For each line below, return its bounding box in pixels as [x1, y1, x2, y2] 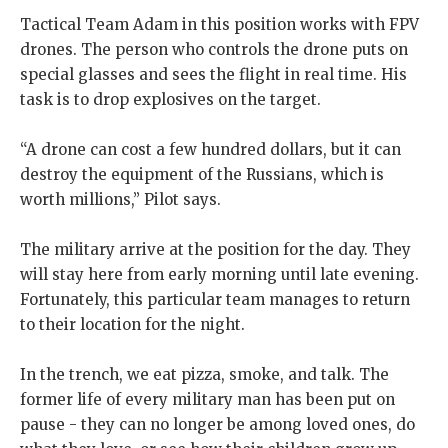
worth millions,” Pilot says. [20, 190, 221, 210]
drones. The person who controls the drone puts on [20, 40, 408, 60]
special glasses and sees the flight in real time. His [20, 65, 407, 85]
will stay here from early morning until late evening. [20, 265, 419, 285]
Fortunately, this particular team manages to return [20, 290, 410, 310]
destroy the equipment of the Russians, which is [20, 165, 384, 185]
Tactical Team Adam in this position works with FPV [20, 15, 419, 35]
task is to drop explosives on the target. [20, 90, 321, 110]
